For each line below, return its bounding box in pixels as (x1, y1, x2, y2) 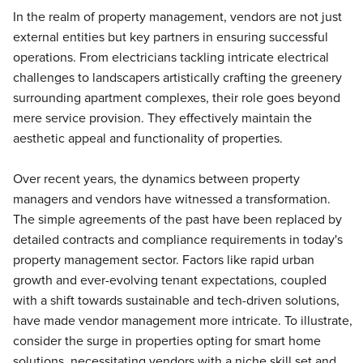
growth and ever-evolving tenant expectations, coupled (13, 274, 327, 287)
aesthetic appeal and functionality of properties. (13, 132, 283, 145)
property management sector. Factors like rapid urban (13, 254, 314, 267)
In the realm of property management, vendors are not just (13, 11, 342, 23)
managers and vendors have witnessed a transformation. (13, 193, 331, 206)
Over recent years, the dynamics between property (13, 173, 300, 186)
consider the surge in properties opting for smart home (13, 335, 321, 348)
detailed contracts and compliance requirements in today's (13, 233, 343, 246)
